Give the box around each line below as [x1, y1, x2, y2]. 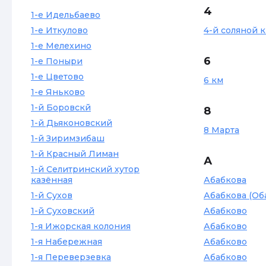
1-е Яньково [31, 87, 85, 97]
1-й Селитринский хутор [31, 164, 140, 175]
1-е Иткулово [31, 25, 88, 36]
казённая [31, 175, 72, 185]
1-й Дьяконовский [31, 118, 112, 128]
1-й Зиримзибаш [31, 133, 104, 144]
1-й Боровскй [31, 102, 91, 113]
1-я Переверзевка [31, 252, 111, 262]
